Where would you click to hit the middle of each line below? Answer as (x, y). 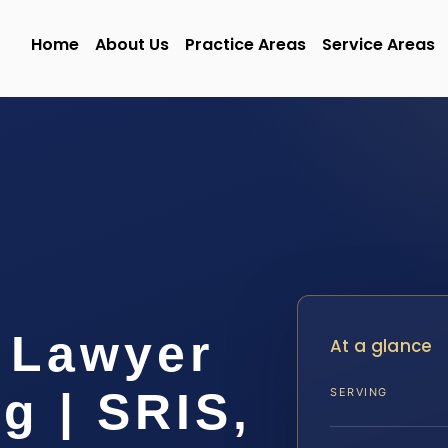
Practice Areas (245, 44)
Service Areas (378, 44)
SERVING (359, 391)
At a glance (381, 345)
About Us (131, 44)
